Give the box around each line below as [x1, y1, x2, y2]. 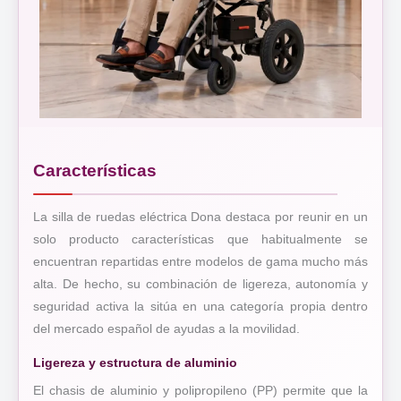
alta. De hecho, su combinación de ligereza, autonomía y [33, 277, 368, 292]
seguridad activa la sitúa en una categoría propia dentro [33, 300, 368, 314]
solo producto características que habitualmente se [33, 233, 368, 247]
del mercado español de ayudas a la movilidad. [33, 322, 300, 337]
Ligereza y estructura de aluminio [33, 355, 237, 371]
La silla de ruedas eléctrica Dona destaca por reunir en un [33, 210, 368, 225]
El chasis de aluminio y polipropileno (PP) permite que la [33, 384, 368, 398]
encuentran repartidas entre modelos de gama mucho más [33, 255, 368, 269]
